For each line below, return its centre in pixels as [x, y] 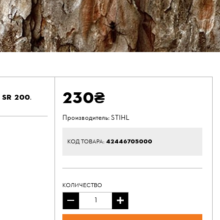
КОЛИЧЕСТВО [82, 186]
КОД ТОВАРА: [87, 142]
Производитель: [87, 118]
